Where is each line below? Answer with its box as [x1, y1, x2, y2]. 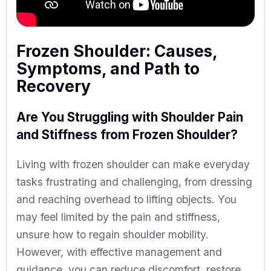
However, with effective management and [16, 246, 222, 259]
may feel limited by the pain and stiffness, [16, 211, 220, 224]
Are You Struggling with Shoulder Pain [16, 109, 243, 125]
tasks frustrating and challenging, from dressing [16, 175, 252, 189]
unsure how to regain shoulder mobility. [16, 228, 209, 241]
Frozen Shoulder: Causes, [16, 41, 217, 60]
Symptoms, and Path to [16, 59, 200, 78]
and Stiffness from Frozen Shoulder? [16, 126, 238, 142]
